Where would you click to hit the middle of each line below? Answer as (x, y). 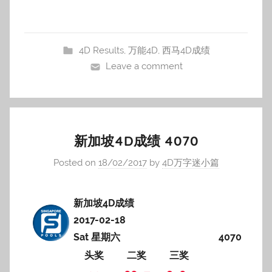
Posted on (76, 162)
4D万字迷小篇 (190, 162)
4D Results (101, 50)
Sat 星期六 (97, 237)
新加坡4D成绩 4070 (136, 141)
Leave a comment (144, 66)
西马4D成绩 (186, 50)
